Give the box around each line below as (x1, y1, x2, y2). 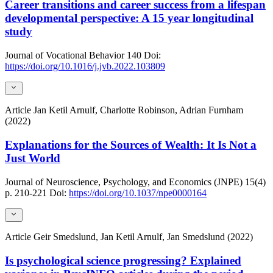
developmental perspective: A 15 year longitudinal (5, 12, 253, 25)
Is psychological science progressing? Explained (5, 253, 241, 267)
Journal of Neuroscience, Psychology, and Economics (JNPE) (5, 176, 243, 187)
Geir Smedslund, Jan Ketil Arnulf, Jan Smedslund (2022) (34, 231, 253, 242)
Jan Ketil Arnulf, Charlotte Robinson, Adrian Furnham (34, 105, 243, 116)
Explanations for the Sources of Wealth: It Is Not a (5, 138, 257, 151)
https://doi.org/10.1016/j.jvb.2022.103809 (5, 60, 165, 71)
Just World (5, 151, 60, 165)
